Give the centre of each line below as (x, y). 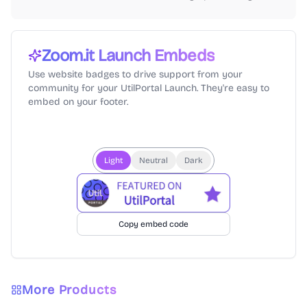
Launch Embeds (155, 56)
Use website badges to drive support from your (135, 74)
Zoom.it (68, 56)
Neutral (153, 160)
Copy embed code (153, 224)
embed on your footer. (78, 102)
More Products (70, 290)
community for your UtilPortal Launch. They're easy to (149, 88)
